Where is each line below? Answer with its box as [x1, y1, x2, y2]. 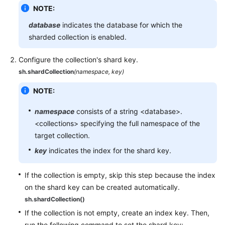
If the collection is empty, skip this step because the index [25, 171, 215, 179]
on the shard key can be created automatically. [25, 183, 180, 191]
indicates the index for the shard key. [47, 146, 171, 155]
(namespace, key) [74, 68, 124, 75]
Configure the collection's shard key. [19, 55, 138, 64]
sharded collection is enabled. [29, 33, 127, 41]
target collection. [35, 131, 90, 140]
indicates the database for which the [60, 21, 182, 29]
